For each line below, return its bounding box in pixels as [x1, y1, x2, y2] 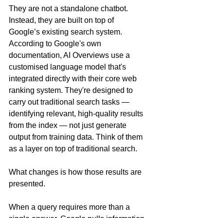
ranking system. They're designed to [9, 86, 135, 94]
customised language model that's [9, 63, 128, 71]
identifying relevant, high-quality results [9, 109, 145, 118]
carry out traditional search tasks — [9, 98, 131, 106]
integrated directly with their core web [9, 74, 139, 83]
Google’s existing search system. [9, 28, 126, 36]
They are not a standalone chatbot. [9, 4, 130, 13]
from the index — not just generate [9, 121, 128, 129]
